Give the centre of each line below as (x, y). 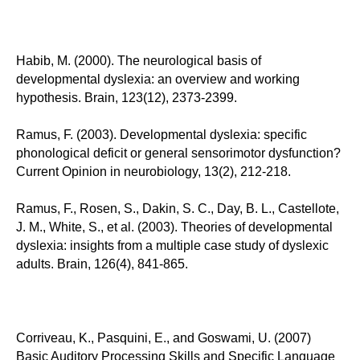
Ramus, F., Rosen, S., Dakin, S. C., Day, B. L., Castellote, (178, 208)
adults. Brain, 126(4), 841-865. (102, 264)
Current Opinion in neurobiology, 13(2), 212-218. (153, 171)
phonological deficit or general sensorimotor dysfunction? (178, 153)
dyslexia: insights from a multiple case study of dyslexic (172, 245)
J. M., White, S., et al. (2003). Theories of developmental (174, 227)
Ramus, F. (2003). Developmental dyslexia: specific (162, 134)
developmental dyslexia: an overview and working (158, 79)
